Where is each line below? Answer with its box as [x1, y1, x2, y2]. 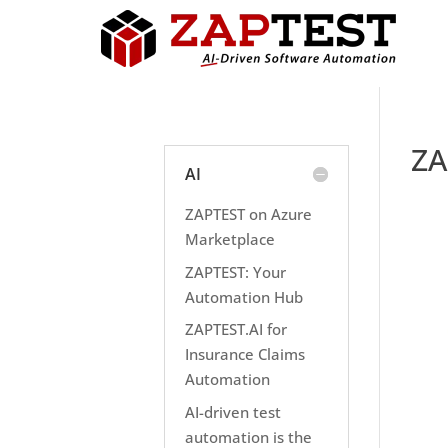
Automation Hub [185, 286, 304, 307]
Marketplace [185, 229, 276, 249]
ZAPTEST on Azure [185, 204, 313, 224]
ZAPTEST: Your [185, 261, 287, 282]
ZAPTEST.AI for [185, 319, 288, 339]
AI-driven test [185, 401, 282, 422]
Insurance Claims [185, 344, 306, 364]
